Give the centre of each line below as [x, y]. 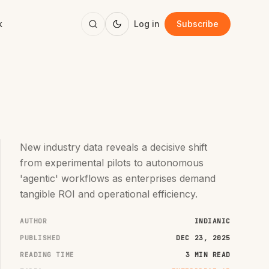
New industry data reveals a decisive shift [113, 147]
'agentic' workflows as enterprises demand [118, 178]
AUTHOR [34, 221]
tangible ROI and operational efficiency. [109, 194]
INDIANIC [212, 221]
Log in [147, 24]
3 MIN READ [208, 255]
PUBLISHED [40, 238]
